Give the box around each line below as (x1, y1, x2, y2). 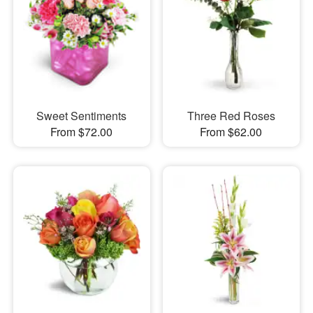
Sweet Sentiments (36, 108, 127, 124)
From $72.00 (50, 124, 113, 140)
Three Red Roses (187, 108, 275, 124)
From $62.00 (200, 124, 263, 140)
